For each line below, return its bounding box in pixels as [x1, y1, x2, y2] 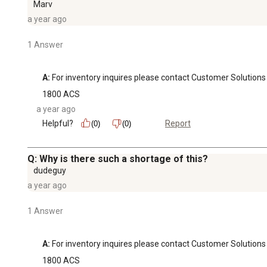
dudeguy [33, 165, 66, 175]
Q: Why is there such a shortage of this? [27, 153, 208, 164]
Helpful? [42, 118, 73, 128]
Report [165, 119, 191, 129]
